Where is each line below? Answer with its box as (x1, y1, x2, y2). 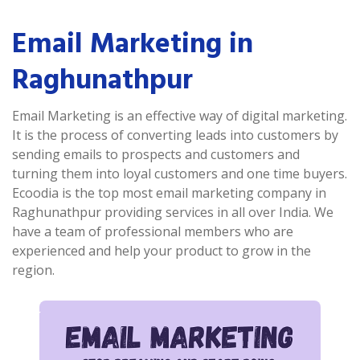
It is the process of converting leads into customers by (12, 126, 338, 144)
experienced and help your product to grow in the (12, 242, 311, 260)
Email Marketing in (12, 21, 253, 67)
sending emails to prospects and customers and (12, 145, 300, 163)
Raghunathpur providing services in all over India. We (12, 203, 333, 221)
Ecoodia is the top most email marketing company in (12, 184, 326, 202)
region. (12, 261, 55, 279)
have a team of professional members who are (12, 223, 293, 240)
